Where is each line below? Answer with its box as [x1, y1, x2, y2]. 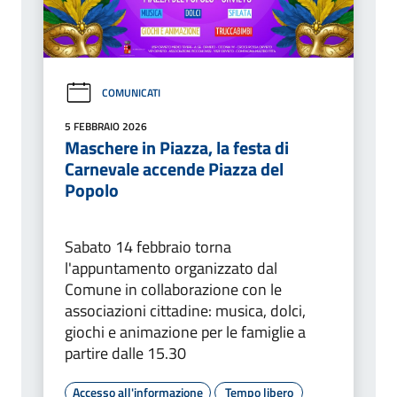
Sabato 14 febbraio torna [65, 234, 231, 259]
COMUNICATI [102, 84, 160, 102]
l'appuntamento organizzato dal [65, 255, 277, 280]
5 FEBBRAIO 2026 [65, 117, 147, 135]
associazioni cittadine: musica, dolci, [65, 298, 306, 323]
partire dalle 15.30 [65, 340, 186, 365]
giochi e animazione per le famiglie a [65, 319, 306, 344]
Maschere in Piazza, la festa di [65, 133, 289, 161]
